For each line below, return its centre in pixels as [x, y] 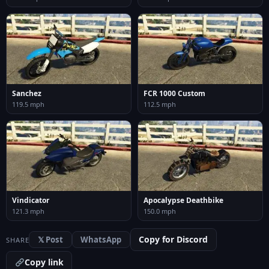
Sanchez [27, 94]
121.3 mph [28, 211]
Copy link [44, 262]
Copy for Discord [174, 240]
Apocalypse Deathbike [183, 200]
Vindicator [31, 200]
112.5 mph [160, 104]
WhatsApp [101, 239]
